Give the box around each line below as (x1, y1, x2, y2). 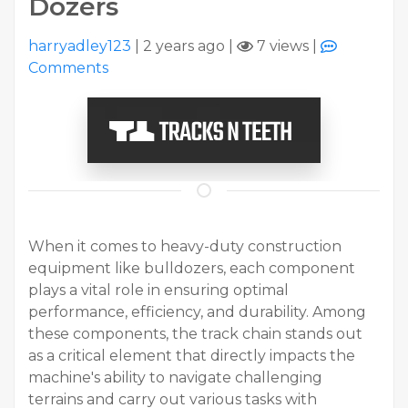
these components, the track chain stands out (28, 325, 362, 343)
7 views (253, 37, 309, 56)
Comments (28, 59, 108, 77)
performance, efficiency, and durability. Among (28, 303, 366, 321)
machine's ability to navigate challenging (28, 369, 322, 387)
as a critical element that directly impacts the (28, 347, 355, 365)
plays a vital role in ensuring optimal (28, 281, 289, 300)
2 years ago (143, 37, 225, 56)
